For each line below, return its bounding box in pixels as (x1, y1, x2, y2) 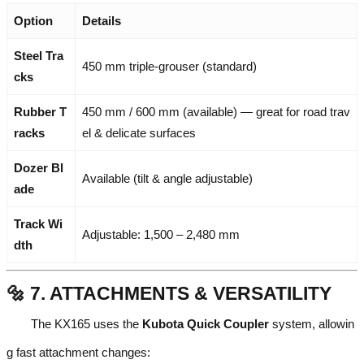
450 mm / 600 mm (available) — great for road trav (82, 105, 350, 119)
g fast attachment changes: (6, 345, 150, 360)
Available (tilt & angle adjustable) (82, 171, 253, 186)
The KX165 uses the (31, 317, 142, 331)
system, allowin (269, 317, 354, 331)
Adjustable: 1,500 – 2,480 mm (82, 227, 240, 242)
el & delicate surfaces (82, 126, 196, 141)
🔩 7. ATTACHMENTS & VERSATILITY (6, 283, 331, 305)
